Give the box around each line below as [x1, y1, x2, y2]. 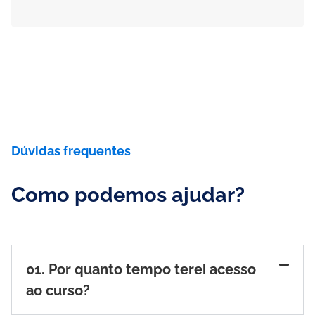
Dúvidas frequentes [11, 143, 131, 159]
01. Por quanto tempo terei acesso [26, 261, 256, 278]
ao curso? [26, 282, 90, 300]
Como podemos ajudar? [11, 183, 245, 207]
